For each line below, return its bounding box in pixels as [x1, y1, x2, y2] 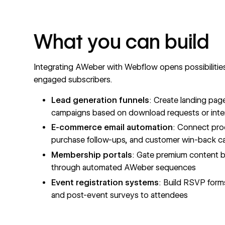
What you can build [34, 29, 210, 54]
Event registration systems [51, 178, 159, 188]
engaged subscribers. [34, 75, 113, 85]
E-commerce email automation [51, 123, 173, 133]
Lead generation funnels [51, 95, 150, 105]
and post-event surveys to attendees [51, 190, 188, 200]
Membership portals [51, 150, 133, 160]
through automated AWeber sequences [51, 163, 196, 173]
